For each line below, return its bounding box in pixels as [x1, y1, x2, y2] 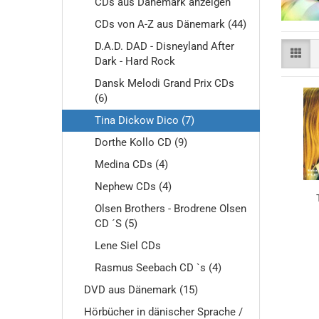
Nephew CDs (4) [95, 180, 172, 193]
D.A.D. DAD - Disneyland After [95, 40, 234, 53]
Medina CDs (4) [95, 158, 168, 171]
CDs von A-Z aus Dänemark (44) [95, 18, 246, 31]
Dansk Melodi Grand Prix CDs [95, 77, 234, 90]
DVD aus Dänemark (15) [84, 283, 198, 296]
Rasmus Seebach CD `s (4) [95, 261, 221, 274]
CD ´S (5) [95, 217, 137, 230]
